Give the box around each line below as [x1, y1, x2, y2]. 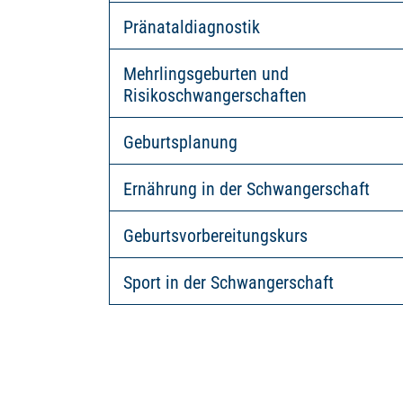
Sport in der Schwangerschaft [122, 272, 334, 293]
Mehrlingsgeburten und [122, 63, 289, 85]
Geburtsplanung [122, 131, 237, 153]
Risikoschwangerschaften [122, 85, 307, 106]
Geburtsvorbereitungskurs [122, 225, 308, 246]
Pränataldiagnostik [122, 16, 260, 38]
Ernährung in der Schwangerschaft [122, 178, 370, 200]
